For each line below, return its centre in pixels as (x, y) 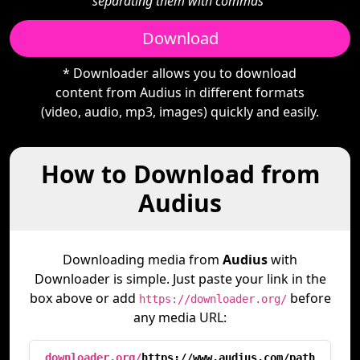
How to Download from (180, 174)
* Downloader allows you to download (180, 73)
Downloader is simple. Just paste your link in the (180, 279)
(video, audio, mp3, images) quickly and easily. (180, 112)
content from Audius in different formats (180, 92)
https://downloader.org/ (213, 299)
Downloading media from (143, 260)
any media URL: (180, 317)
